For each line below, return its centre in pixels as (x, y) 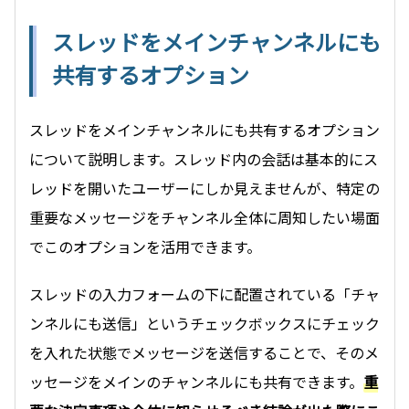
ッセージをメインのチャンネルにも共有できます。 (196, 382)
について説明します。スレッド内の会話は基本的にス (204, 159)
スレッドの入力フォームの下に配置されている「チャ (204, 294)
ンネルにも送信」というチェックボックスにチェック (204, 324)
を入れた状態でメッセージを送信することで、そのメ (204, 353)
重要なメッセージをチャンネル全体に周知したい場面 (204, 218)
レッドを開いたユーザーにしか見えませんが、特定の (204, 189)
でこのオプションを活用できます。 (145, 247)
